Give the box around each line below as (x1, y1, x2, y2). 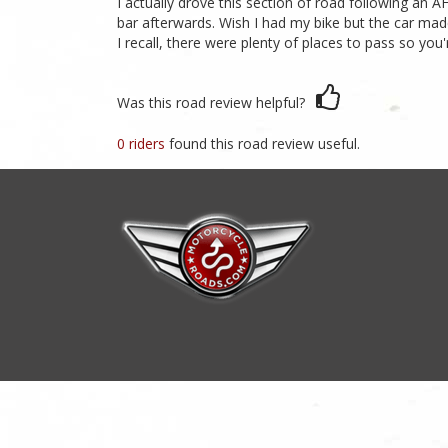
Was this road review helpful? (117, 93, 305, 112)
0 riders (117, 134, 169, 154)
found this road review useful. (169, 134, 360, 154)
